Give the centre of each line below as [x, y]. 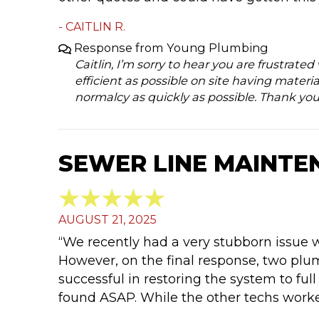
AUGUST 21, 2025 [108, 219]
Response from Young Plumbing [172, 48]
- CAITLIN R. [92, 27]
